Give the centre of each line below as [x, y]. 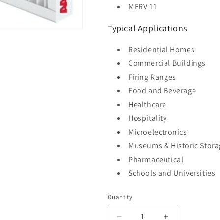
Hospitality [148, 118]
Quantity [120, 197]
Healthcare [147, 105]
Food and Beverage [162, 91]
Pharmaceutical [156, 160]
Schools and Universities [172, 173]
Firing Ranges [152, 77]
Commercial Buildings [167, 63]
